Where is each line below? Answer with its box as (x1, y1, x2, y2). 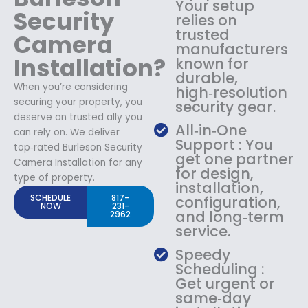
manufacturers (175, 38, 289, 59)
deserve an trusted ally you (14, 110, 142, 124)
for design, (175, 163, 254, 184)
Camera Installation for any (14, 155, 142, 169)
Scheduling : (175, 258, 265, 279)
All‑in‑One (175, 120, 247, 140)
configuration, (175, 192, 281, 212)
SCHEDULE (30, 191, 71, 203)
